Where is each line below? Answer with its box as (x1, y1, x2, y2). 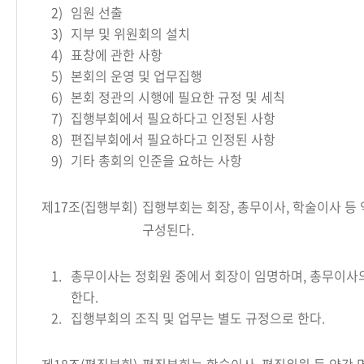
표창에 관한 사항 (71, 45, 162, 64)
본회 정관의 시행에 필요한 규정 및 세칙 (71, 87, 285, 106)
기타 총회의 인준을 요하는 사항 (71, 150, 242, 170)
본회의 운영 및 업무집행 (71, 66, 202, 85)
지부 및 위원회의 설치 (71, 24, 190, 43)
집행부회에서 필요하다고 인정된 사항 (71, 108, 275, 128)
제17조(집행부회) (41, 197, 137, 216)
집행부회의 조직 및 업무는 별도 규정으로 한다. (71, 308, 325, 327)
